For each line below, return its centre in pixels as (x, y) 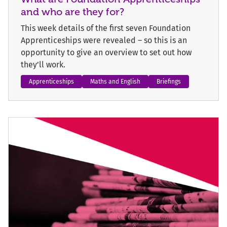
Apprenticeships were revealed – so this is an (104, 41)
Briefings (169, 82)
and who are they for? (72, 12)
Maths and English (115, 82)
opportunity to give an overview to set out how (106, 53)
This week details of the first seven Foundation (106, 28)
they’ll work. (43, 65)
